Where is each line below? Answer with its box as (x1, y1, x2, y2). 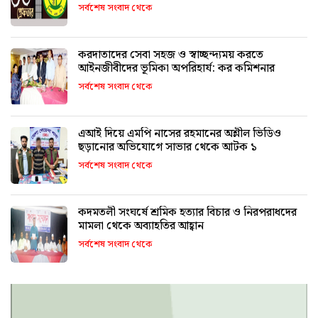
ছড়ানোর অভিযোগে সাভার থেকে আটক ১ (78, 138, 257, 156)
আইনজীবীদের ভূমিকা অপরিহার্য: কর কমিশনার (78, 59, 275, 77)
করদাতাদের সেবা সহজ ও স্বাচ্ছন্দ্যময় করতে (78, 45, 263, 64)
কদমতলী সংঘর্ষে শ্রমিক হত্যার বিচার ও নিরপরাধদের (78, 203, 243, 221)
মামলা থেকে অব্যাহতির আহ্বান (78, 216, 204, 235)
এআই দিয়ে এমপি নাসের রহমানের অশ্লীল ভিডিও (78, 124, 281, 143)
